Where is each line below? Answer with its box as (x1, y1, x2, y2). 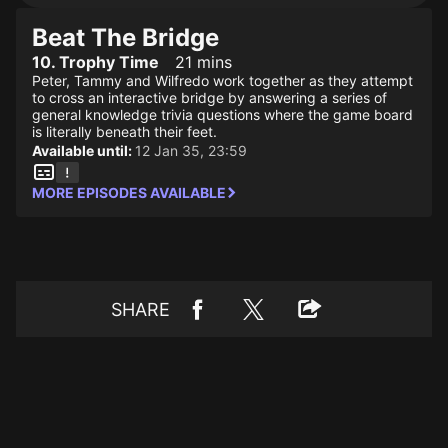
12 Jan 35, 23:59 (135, 142, 247, 159)
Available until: (32, 142, 135, 159)
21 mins (175, 52, 232, 72)
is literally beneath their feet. (32, 123, 217, 140)
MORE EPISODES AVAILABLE (32, 184, 226, 201)
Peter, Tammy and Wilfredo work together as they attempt (32, 72, 413, 89)
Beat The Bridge (32, 23, 219, 52)
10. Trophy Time (32, 52, 159, 72)
